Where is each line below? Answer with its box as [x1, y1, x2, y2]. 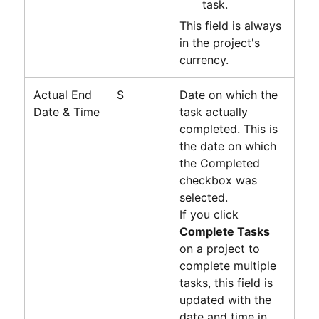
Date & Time [33, 104, 100, 119]
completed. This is [179, 121, 278, 136]
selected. [179, 189, 228, 204]
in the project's [179, 35, 260, 50]
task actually [179, 104, 248, 119]
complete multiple [179, 258, 276, 273]
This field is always [179, 18, 281, 33]
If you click [179, 206, 239, 221]
